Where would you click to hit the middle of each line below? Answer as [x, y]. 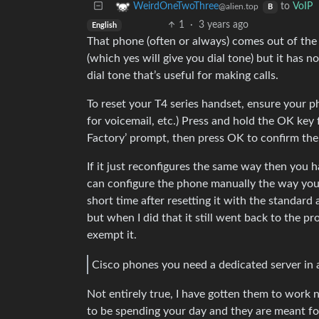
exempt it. [112, 235]
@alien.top [239, 7]
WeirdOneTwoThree [176, 7]
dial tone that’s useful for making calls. [183, 75]
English [104, 25]
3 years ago [223, 25]
